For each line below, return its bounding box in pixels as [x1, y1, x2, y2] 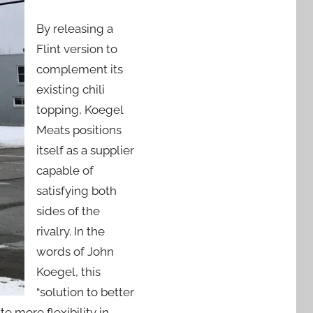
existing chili [36, 82, 105, 96]
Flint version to [36, 42, 117, 56]
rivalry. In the [36, 224, 105, 238]
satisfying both [36, 184, 117, 198]
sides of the [36, 204, 100, 218]
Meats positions [36, 123, 122, 137]
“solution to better [36, 285, 134, 299]
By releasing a [36, 22, 113, 36]
